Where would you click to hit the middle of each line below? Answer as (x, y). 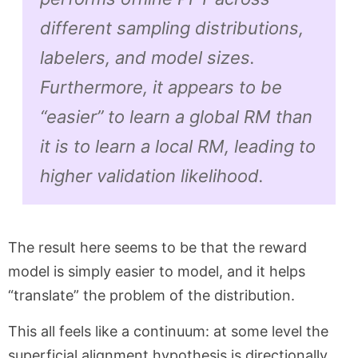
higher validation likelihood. (151, 175)
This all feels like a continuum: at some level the (168, 332)
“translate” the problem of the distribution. (151, 296)
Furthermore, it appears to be (161, 87)
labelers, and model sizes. (147, 57)
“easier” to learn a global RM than (176, 116)
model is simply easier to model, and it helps (157, 272)
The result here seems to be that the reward (157, 248)
